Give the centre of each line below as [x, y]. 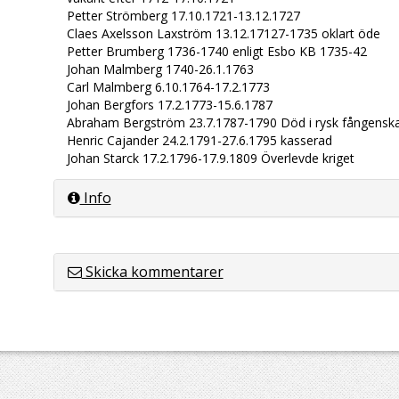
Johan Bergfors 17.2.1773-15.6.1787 [169, 105]
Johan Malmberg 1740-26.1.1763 [160, 69]
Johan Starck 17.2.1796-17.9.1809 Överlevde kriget [210, 158]
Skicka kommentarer [152, 272]
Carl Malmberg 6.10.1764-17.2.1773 [168, 87]
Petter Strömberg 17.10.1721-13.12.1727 [183, 16]
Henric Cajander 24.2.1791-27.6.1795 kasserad [199, 140]
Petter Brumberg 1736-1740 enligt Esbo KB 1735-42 [216, 51]
